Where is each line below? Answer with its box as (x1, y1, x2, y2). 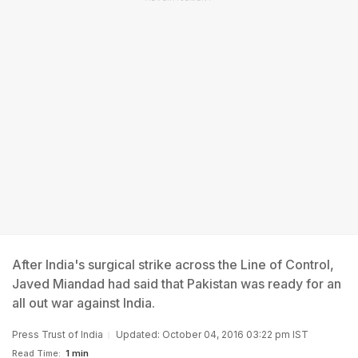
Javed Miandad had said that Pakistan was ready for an (12, 276, 341, 292)
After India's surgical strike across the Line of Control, (12, 257, 334, 272)
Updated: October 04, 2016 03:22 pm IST (116, 328, 308, 340)
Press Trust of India (12, 328, 103, 340)
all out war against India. (12, 295, 155, 311)
